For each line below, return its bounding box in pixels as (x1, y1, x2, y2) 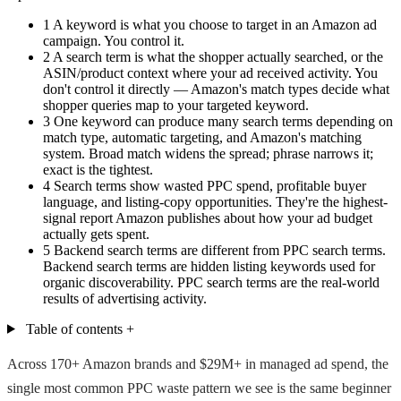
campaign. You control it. (43, 32, 184, 48)
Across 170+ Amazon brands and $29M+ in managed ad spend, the (7, 355, 388, 371)
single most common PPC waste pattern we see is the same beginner (7, 380, 391, 396)
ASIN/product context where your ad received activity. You (43, 64, 378, 81)
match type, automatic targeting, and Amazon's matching (43, 129, 362, 145)
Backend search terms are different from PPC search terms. (54, 242, 386, 258)
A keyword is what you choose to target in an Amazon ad (53, 16, 377, 32)
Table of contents (25, 320, 123, 337)
